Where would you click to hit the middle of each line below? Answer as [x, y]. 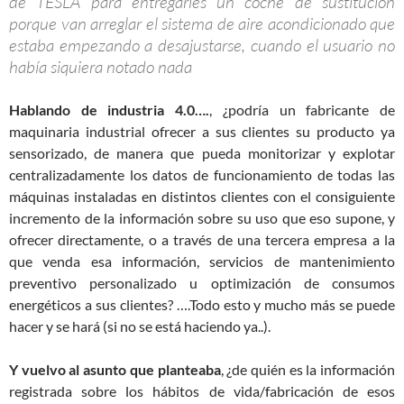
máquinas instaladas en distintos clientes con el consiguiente [202, 196]
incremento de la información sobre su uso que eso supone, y [202, 217]
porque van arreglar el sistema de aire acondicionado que [202, 23]
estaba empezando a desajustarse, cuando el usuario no [202, 45]
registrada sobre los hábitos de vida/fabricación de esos [202, 390]
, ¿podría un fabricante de [303, 109]
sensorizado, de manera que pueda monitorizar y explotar [202, 152]
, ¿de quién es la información [308, 369]
